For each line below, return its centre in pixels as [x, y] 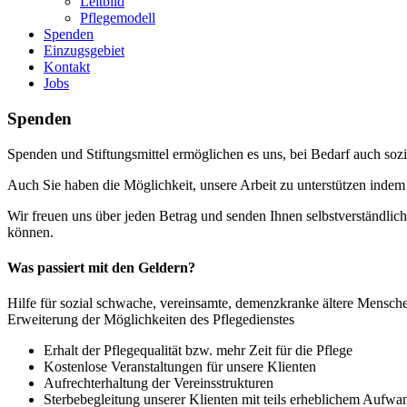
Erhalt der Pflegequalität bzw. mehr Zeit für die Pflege [198, 351]
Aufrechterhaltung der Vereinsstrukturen [159, 383]
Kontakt [67, 67]
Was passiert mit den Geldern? [101, 268]
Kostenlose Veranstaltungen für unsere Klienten [180, 367]
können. [30, 232]
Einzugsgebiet [84, 51]
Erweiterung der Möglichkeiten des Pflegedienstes [151, 320]
